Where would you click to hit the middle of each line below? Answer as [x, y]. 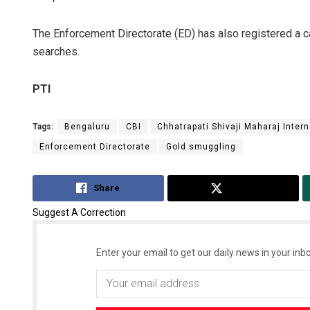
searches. [56, 52]
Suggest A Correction [79, 212]
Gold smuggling [201, 147]
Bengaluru [87, 127]
